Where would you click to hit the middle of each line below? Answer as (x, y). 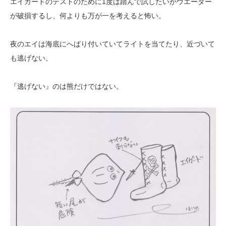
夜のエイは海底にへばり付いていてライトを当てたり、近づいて (112, 44)
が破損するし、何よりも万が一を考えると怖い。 (88, 16)
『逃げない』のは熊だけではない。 (67, 87)
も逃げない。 (31, 58)
